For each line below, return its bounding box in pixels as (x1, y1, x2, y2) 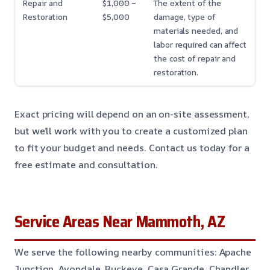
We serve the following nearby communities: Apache (14, 245, 252, 259)
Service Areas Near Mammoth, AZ (14, 209, 225, 235)
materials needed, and (154, 25, 239, 37)
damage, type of (154, 11, 215, 23)
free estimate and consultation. (14, 158, 158, 172)
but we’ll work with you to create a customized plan (14, 124, 248, 138)
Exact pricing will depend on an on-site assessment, (14, 107, 250, 121)
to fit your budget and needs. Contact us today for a (14, 141, 250, 155)
